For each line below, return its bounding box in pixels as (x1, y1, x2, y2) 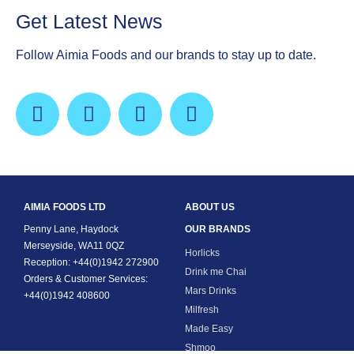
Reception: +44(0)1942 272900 (24, 257, 159, 269)
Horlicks (185, 247, 220, 259)
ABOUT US (185, 201, 235, 213)
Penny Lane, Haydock (24, 224, 119, 235)
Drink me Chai (185, 266, 247, 278)
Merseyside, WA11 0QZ (24, 240, 124, 252)
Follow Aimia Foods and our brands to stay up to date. (16, 48, 316, 62)
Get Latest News (16, 11, 163, 33)
